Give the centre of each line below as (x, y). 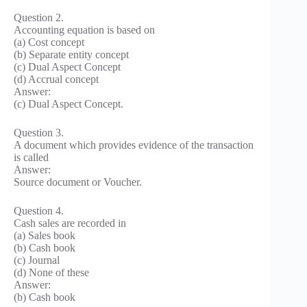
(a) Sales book (45, 235)
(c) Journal (37, 260)
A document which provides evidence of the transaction (134, 145)
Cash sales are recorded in (70, 223)
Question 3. (39, 132)
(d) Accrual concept (56, 79)
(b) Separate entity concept (71, 54)
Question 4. (39, 210)
